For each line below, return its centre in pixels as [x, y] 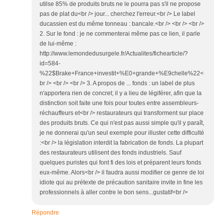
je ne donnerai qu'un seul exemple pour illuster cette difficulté [122, 133]
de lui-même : [58, 44]
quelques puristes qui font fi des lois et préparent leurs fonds [120, 163]
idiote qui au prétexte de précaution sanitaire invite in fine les [121, 183]
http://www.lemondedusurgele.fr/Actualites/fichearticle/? [114, 54]
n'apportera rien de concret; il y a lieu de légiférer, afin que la [121, 93]
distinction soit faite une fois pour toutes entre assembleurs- [119, 103]
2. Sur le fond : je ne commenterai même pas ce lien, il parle [120, 34]
